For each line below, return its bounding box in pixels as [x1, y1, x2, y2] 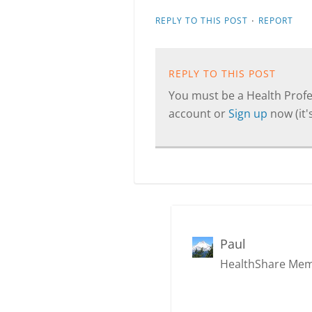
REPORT [258, 15, 293, 26]
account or [169, 106, 228, 121]
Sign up [228, 106, 270, 121]
